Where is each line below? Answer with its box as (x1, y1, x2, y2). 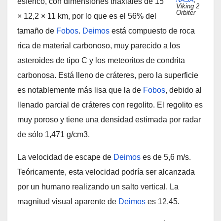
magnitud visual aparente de (17, 197, 118, 206)
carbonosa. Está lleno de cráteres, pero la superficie (17, 71, 198, 79)
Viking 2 (176, 2, 199, 10)
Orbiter (176, 9, 195, 16)
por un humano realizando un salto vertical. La (17, 183, 179, 191)
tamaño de (17, 27, 56, 35)
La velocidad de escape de (17, 153, 113, 161)
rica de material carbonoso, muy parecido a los (17, 41, 180, 50)
